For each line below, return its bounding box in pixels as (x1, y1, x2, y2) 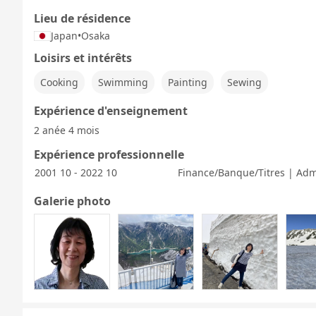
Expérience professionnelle (34, 147, 184, 162)
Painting (168, 75, 207, 89)
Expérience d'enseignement (34, 103, 188, 119)
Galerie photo (34, 193, 111, 209)
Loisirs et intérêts (34, 50, 132, 66)
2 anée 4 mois (34, 123, 99, 137)
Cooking (40, 75, 78, 89)
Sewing (227, 75, 262, 89)
